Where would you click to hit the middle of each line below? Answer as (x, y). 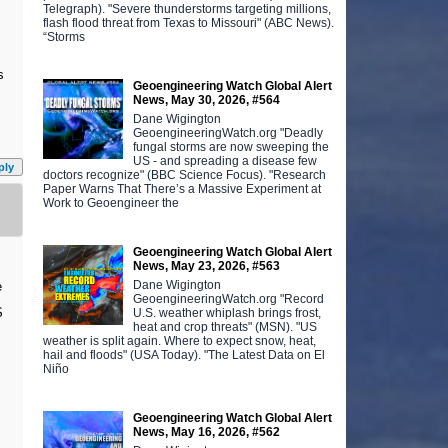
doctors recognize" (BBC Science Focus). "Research (185, 174)
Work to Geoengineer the (111, 202)
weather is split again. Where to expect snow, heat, (180, 340)
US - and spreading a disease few (225, 160)
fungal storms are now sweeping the (231, 146)
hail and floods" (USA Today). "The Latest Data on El (184, 354)
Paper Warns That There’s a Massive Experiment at (182, 188)
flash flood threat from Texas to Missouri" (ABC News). (189, 22)
